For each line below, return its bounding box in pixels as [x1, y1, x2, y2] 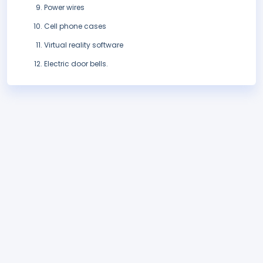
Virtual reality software [44, 40, 123, 50]
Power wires [44, 2, 85, 13]
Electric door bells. [44, 59, 108, 69]
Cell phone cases [44, 21, 106, 32]
